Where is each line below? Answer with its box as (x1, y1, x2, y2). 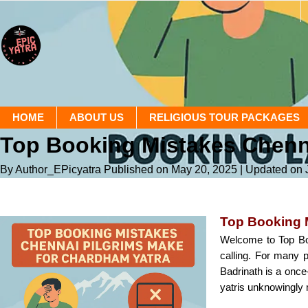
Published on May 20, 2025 (104, 164, 240, 175)
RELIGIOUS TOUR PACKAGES (149, 111, 300, 123)
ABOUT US (69, 111, 124, 123)
